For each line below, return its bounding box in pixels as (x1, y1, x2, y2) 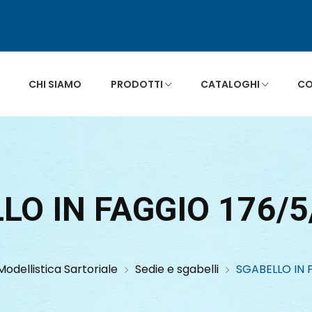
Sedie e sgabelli (134, 260, 219, 277)
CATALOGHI (200, 77, 262, 91)
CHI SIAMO (28, 77, 81, 91)
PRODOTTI (110, 77, 165, 91)
